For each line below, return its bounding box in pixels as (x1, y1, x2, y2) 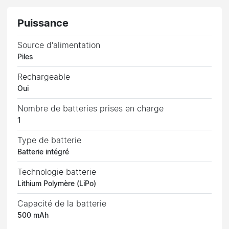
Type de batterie (17, 136, 82, 145)
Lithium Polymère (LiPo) (17, 180, 97, 188)
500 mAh (17, 212, 49, 219)
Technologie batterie (17, 168, 97, 176)
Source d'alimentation (17, 41, 101, 50)
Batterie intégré (17, 148, 70, 156)
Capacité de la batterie (17, 199, 107, 208)
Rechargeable (17, 73, 71, 81)
